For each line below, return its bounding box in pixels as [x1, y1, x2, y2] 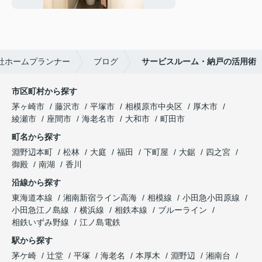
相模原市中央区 [125, 101, 182, 111]
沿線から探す [12, 177, 61, 187]
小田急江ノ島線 [12, 205, 71, 215]
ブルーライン [158, 205, 209, 215]
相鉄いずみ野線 [12, 217, 71, 227]
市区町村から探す [12, 86, 77, 96]
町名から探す [12, 132, 61, 142]
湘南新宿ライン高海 [63, 192, 139, 202]
